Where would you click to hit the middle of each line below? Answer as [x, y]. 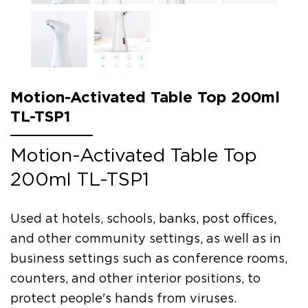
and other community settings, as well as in [146, 238]
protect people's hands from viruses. [123, 298]
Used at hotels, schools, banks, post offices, [143, 218]
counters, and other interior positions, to [135, 278]
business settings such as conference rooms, [149, 258]
